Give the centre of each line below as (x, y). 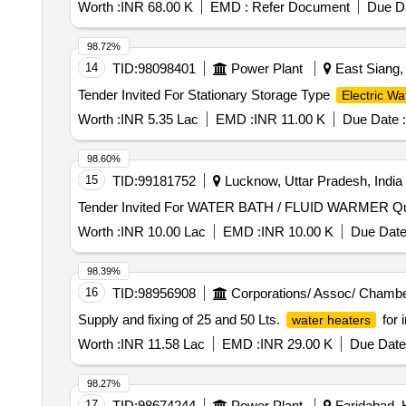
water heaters (331, 320)
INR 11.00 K (289, 119)
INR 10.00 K (297, 232)
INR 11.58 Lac (162, 344)
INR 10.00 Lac (163, 232)
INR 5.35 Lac (159, 119)
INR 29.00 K (296, 344)
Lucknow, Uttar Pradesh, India (311, 181)
